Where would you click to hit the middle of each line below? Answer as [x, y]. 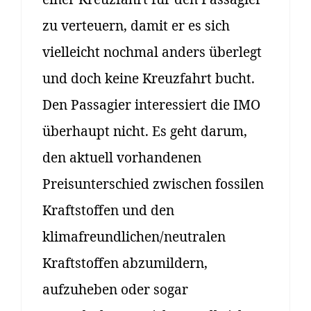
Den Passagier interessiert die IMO [151, 105]
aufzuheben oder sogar [115, 289]
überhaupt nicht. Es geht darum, [145, 131]
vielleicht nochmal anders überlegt [152, 52]
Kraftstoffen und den [108, 210]
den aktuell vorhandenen [122, 158]
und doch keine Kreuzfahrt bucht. [149, 78]
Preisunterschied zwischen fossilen [153, 184]
